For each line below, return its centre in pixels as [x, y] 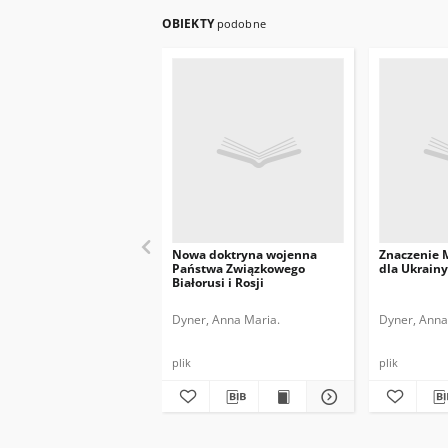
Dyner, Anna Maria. [226, 319]
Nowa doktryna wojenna [244, 254]
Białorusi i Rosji [218, 282]
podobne [241, 23]
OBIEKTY [189, 23]
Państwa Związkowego [238, 268]
